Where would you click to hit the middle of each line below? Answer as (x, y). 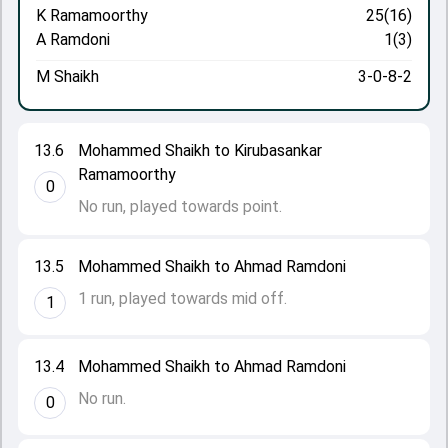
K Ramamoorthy (92, 15)
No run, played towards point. (180, 206)
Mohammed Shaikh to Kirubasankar (200, 150)
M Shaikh (67, 76)
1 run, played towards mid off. (182, 298)
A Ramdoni (73, 39)
